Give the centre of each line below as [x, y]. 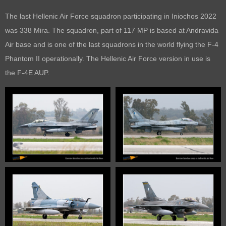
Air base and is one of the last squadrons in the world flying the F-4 [112, 44]
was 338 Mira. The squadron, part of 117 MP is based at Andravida [112, 30]
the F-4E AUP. [27, 72]
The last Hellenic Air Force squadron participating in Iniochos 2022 [111, 16]
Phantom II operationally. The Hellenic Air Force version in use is [108, 58]
